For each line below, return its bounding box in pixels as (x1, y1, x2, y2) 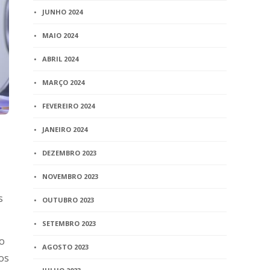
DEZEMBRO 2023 (42, 148, 97, 157)
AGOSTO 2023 (42, 242, 89, 251)
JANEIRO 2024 (42, 125, 88, 134)
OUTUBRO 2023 (42, 195, 95, 204)
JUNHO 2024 (42, 7, 83, 16)
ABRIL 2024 (42, 54, 79, 63)
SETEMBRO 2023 (42, 219, 96, 228)
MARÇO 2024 (42, 78, 85, 87)
